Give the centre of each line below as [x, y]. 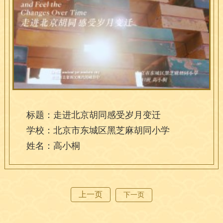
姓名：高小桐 [53, 146]
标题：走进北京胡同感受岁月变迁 [93, 115]
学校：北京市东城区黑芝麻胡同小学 [98, 130]
